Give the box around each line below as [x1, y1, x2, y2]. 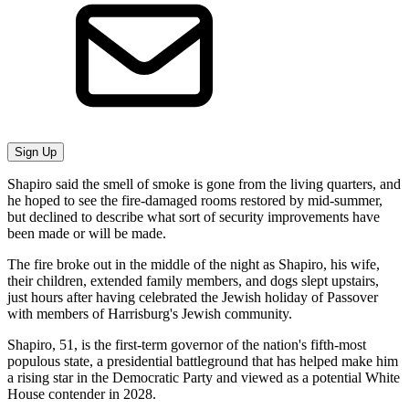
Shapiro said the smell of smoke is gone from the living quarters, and [7, 176, 401, 193]
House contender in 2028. [7, 386, 156, 403]
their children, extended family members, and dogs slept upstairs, [7, 273, 379, 289]
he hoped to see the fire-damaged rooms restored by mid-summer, [7, 193, 383, 209]
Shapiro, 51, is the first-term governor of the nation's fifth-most [7, 337, 366, 353]
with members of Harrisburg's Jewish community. [7, 306, 292, 322]
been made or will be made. [7, 225, 166, 242]
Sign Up [15, 145, 57, 160]
